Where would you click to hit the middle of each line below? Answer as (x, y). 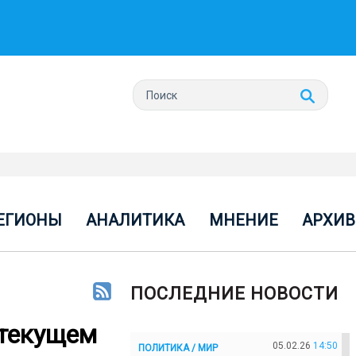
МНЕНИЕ (243, 220)
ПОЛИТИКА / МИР (178, 348)
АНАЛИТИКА (135, 220)
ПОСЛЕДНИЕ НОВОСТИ (234, 294)
